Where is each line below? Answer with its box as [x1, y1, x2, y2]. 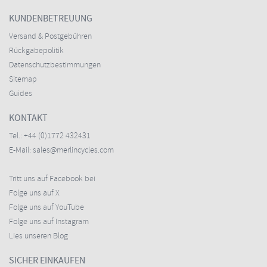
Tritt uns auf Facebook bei [9, 173, 95, 185]
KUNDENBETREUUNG [9, 13, 92, 25]
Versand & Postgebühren [9, 31, 92, 42]
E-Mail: [9, 145, 33, 156]
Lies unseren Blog [9, 231, 68, 242]
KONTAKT [9, 112, 48, 125]
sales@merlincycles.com [33, 145, 114, 156]
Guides [9, 88, 32, 100]
